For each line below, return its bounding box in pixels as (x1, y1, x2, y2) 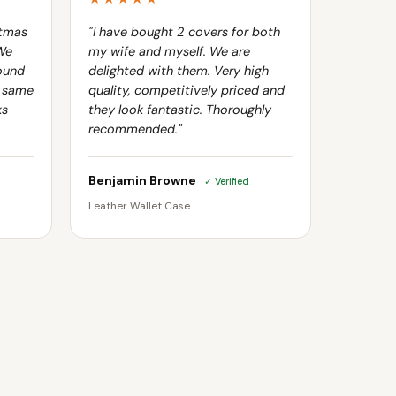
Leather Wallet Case (88, 199, 190, 214)
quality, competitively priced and (88, 82, 285, 99)
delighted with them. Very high (88, 63, 269, 80)
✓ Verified (204, 175, 249, 188)
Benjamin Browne (88, 172, 199, 189)
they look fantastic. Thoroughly (88, 102, 271, 118)
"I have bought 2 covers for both (88, 24, 280, 41)
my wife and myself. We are (88, 43, 250, 60)
